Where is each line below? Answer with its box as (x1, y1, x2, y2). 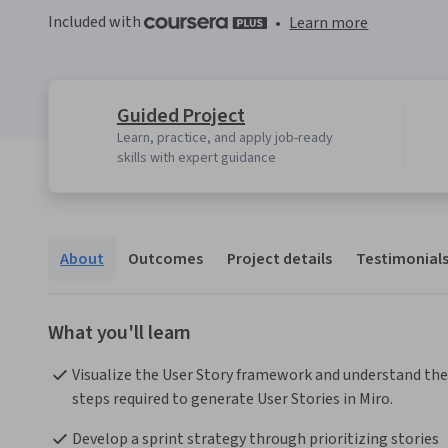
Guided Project (116, 102, 246, 131)
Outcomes (128, 248, 203, 271)
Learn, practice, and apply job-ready (116, 128, 333, 149)
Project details (227, 248, 332, 271)
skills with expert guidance (116, 148, 276, 169)
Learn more (289, 12, 369, 35)
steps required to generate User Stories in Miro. (72, 388, 393, 411)
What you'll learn (48, 319, 192, 348)
